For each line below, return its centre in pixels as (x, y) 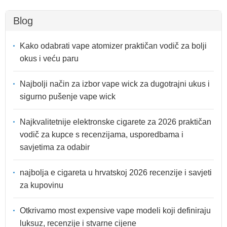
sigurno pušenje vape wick (68, 96)
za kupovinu (42, 185)
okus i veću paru (49, 58)
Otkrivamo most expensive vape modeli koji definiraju (115, 210)
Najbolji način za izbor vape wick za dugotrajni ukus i (115, 84)
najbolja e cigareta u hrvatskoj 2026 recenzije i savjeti (116, 172)
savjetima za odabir (55, 147)
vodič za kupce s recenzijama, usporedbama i (102, 134)
